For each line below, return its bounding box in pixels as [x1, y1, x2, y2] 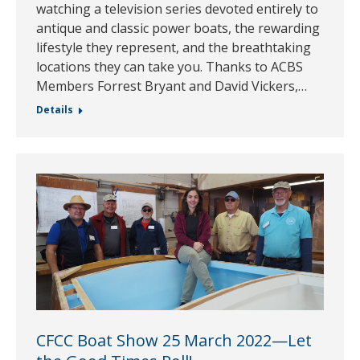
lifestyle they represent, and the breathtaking [36, 38, 311, 56]
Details [36, 102, 73, 117]
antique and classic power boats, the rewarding [36, 18, 320, 37]
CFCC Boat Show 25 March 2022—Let [36, 329, 312, 351]
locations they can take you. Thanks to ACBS [36, 57, 303, 76]
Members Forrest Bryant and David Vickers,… [36, 76, 307, 95]
